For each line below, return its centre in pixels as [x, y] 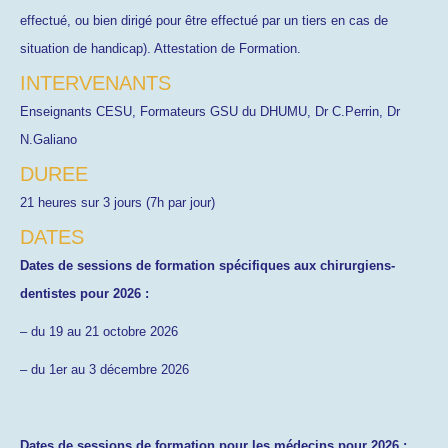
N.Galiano [48, 139]
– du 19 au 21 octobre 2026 [99, 331]
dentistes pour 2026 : [84, 293]
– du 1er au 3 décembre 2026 [104, 369]
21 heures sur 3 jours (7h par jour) [117, 202]
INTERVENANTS [95, 83]
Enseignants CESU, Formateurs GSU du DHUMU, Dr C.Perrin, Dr [210, 111]
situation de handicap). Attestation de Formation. [160, 48]
